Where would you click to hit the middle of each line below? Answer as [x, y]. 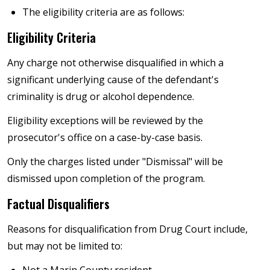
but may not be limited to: [65, 246]
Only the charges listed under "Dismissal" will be [115, 161]
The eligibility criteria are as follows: [103, 12]
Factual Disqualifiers [58, 203]
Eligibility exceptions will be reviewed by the [105, 120]
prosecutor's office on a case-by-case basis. [105, 137]
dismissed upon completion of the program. [106, 178]
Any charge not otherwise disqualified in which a [115, 62]
